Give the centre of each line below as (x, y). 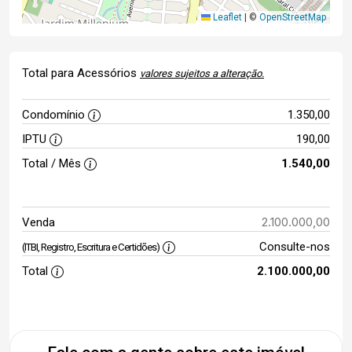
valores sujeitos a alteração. (202, 73)
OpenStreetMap (293, 17)
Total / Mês (53, 163)
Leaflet (226, 17)
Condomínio (55, 115)
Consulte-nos (294, 247)
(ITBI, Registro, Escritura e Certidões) (91, 247)
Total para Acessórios (81, 73)
